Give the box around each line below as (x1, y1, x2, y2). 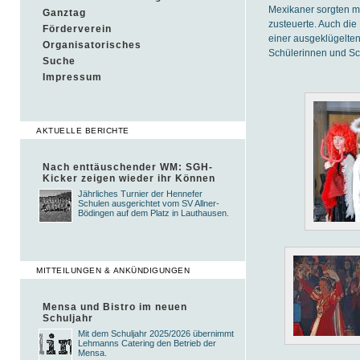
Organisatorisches (43, 39, 141, 51)
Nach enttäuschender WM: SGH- (43, 162, 213, 173)
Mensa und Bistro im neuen (43, 301, 187, 313)
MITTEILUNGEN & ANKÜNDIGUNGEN (36, 266, 190, 275)
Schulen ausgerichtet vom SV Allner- (78, 198, 219, 208)
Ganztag (43, 7, 86, 18)
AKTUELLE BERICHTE (36, 126, 129, 135)
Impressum (43, 72, 102, 83)
